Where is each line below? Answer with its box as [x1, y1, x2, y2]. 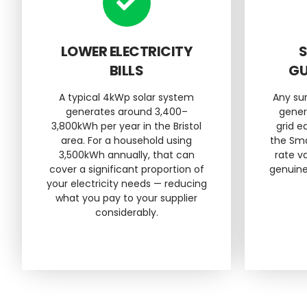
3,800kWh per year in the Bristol [51, 119, 201, 133]
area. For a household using [61, 133, 192, 147]
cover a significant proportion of [49, 162, 204, 176]
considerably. [95, 205, 158, 219]
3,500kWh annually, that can [58, 147, 195, 162]
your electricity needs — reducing [46, 176, 207, 191]
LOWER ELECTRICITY [60, 41, 193, 61]
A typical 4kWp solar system [59, 90, 194, 104]
